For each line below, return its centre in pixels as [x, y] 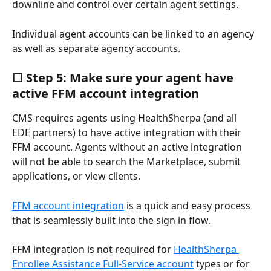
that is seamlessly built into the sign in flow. [111, 220]
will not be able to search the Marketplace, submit [128, 162]
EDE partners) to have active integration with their [128, 133]
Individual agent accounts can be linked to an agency [134, 34]
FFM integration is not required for [93, 249]
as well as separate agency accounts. [96, 48]
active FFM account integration [106, 94]
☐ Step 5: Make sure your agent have [124, 78]
